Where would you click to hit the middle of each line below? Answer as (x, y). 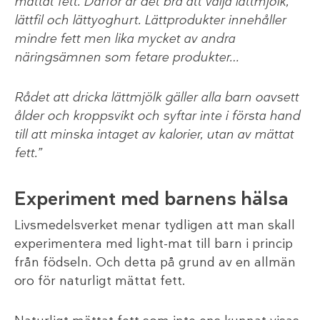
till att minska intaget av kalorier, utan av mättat (154, 134)
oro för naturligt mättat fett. (100, 280)
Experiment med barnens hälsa (151, 198)
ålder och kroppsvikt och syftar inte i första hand (157, 115)
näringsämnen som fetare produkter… (127, 57)
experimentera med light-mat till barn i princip (154, 243)
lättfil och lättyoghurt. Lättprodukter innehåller (150, 20)
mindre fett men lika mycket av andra (125, 38)
